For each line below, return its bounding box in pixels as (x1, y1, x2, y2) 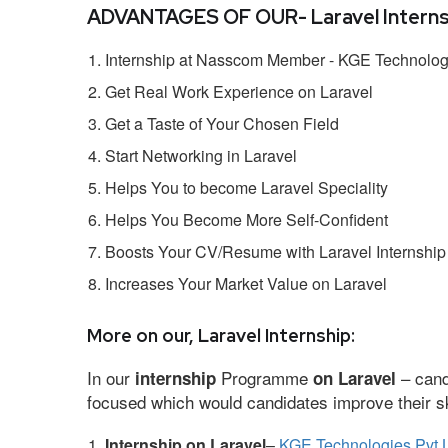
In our (87, 364, 135, 390)
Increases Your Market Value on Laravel (105, 271, 387, 295)
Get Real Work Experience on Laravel (105, 79, 373, 103)
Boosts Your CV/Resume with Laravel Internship (105, 239, 446, 263)
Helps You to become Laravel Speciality (105, 175, 388, 199)
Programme (221, 364, 313, 390)
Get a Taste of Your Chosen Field (105, 111, 339, 135)
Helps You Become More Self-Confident (105, 207, 388, 231)
